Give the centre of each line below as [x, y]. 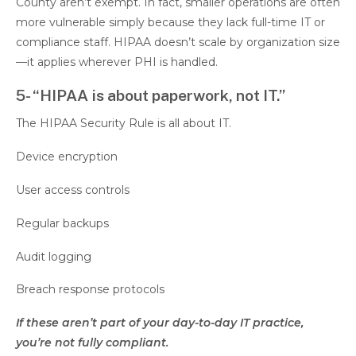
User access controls [73, 190]
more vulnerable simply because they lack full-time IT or [170, 23]
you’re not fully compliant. [95, 343]
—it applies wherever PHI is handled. [117, 62]
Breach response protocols [90, 290]
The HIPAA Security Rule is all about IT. [124, 124]
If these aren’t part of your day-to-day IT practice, [160, 323]
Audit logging [54, 256]
